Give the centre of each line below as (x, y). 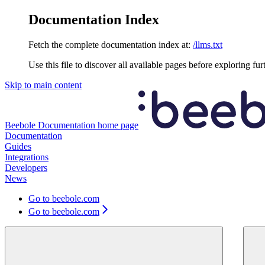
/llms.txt (208, 44)
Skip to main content (43, 85)
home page (117, 125)
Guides (18, 146)
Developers (26, 167)
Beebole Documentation (50, 125)
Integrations (27, 157)
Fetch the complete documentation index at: (109, 44)
